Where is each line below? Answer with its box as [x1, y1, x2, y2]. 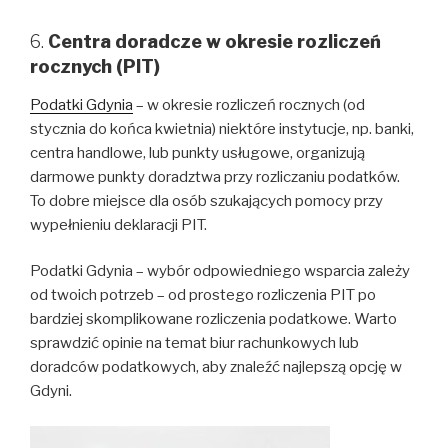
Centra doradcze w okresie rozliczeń [48, 31, 381, 53]
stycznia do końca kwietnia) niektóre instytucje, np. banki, [30, 119, 414, 138]
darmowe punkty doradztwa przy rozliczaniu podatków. [30, 167, 400, 186]
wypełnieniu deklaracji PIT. [30, 215, 207, 234]
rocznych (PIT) [30, 56, 160, 78]
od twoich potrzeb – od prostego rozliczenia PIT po [30, 286, 376, 305]
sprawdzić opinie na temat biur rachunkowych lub [30, 334, 359, 353]
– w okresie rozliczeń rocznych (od [133, 95, 365, 114]
